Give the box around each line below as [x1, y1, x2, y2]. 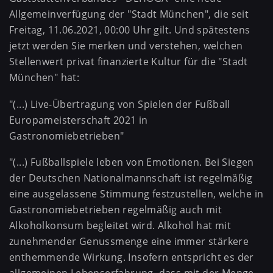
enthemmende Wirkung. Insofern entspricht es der [9, 250, 254, 264]
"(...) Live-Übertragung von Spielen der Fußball [9, 97, 230, 111]
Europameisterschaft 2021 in [9, 113, 148, 127]
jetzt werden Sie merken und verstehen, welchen [9, 39, 243, 53]
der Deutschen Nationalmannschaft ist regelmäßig [9, 171, 253, 185]
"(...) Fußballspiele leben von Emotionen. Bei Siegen [9, 155, 254, 169]
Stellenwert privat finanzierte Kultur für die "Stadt [9, 55, 248, 69]
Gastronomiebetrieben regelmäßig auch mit [9, 203, 222, 217]
